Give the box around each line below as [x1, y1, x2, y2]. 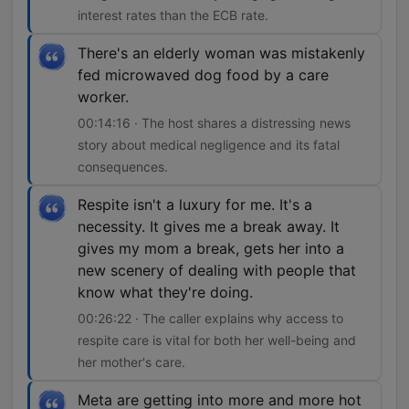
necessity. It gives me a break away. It [78, 217, 340, 236]
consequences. [78, 159, 168, 175]
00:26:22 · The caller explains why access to [78, 310, 343, 327]
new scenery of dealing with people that [78, 261, 356, 280]
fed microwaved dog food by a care [78, 66, 329, 85]
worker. [78, 88, 129, 107]
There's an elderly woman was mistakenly [78, 44, 365, 63]
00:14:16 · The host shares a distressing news [78, 115, 351, 131]
